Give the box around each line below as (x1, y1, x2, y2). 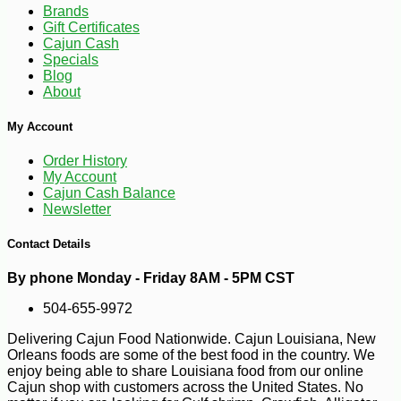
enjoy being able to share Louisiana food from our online (7, 363, 363, 380)
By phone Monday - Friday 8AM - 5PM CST (7, 270, 294, 286)
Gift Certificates (43, 19, 140, 35)
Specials (43, 51, 98, 67)
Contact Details (7, 237, 90, 252)
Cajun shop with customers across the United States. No (7, 380, 363, 396)
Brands (43, 3, 89, 19)
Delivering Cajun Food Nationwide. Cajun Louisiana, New (7, 331, 376, 347)
